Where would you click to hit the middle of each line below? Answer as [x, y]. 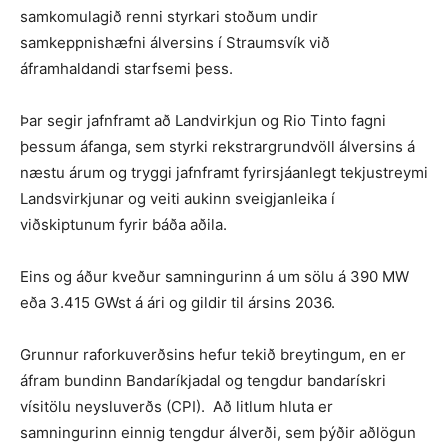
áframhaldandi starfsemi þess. [126, 69]
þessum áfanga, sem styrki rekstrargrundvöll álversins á [217, 147]
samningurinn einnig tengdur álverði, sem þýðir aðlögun [218, 433]
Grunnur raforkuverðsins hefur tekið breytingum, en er [213, 355]
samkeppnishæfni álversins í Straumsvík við [175, 43]
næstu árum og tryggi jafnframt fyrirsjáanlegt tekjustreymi [224, 173]
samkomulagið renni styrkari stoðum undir [169, 17]
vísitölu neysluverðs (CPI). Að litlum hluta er [176, 407]
